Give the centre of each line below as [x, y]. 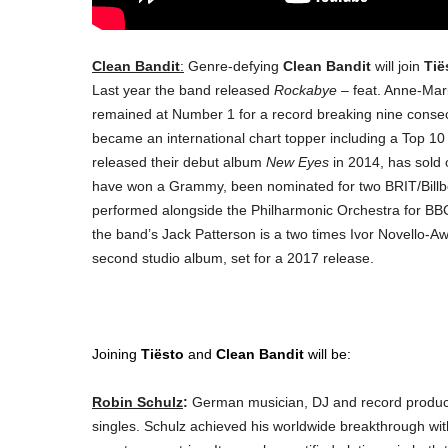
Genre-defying [233, 66]
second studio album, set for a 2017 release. [233, 258]
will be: [329, 354]
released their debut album [179, 162]
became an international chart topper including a [247, 138]
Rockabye [305, 90]
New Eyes [297, 162]
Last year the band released [183, 90]
